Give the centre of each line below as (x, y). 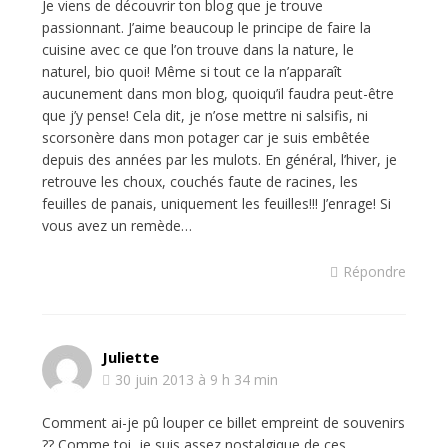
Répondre (375, 271)
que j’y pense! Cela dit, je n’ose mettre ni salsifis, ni (204, 115)
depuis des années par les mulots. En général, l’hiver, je (219, 159)
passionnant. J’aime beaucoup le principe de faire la (206, 27)
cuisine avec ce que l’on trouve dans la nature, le (197, 49)
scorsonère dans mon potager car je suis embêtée (205, 137)
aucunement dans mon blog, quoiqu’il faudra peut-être (217, 93)
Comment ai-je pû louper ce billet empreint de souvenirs (223, 422)
